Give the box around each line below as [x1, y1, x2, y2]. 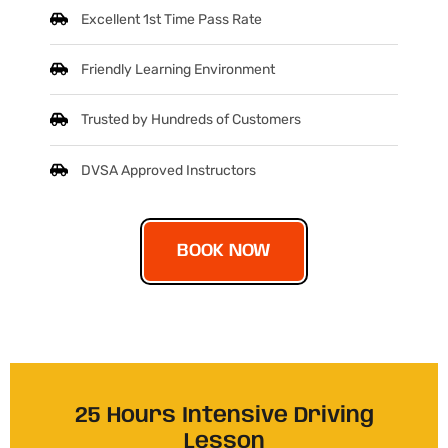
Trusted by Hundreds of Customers [81, 111, 302, 129]
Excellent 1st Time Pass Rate [81, 11, 263, 29]
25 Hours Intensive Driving [74, 404, 374, 427]
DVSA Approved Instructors [81, 161, 257, 179]
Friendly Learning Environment [81, 61, 276, 79]
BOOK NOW [177, 241, 271, 260]
